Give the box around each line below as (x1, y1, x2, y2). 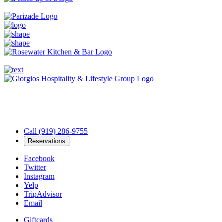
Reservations (28, 137, 65, 145)
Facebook (24, 154, 55, 163)
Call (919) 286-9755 (24, 126, 88, 135)
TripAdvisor (24, 189, 62, 198)
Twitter (24, 163, 46, 171)
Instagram (24, 171, 55, 180)
